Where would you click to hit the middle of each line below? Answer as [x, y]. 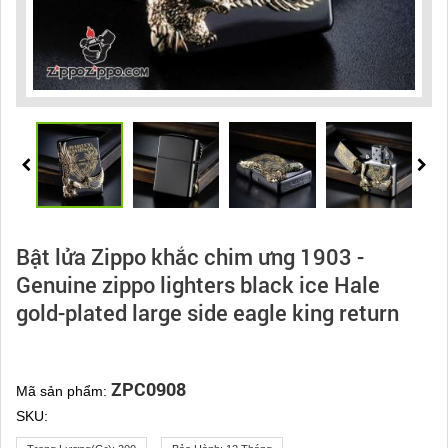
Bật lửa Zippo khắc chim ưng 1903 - [190, 257]
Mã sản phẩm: [63, 391]
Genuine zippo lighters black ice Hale [198, 285]
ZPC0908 [148, 389]
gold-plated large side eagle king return [207, 313]
